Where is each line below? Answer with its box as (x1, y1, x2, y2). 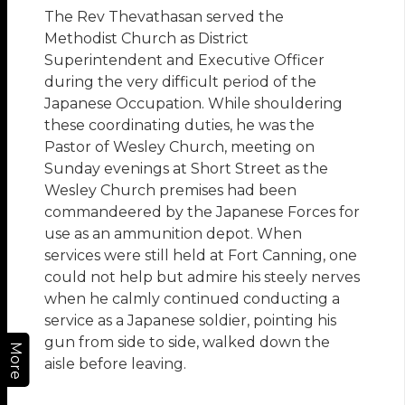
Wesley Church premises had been (44, 182, 297, 200)
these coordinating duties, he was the (44, 117, 316, 135)
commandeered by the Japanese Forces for (44, 203, 361, 221)
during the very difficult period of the (44, 73, 317, 91)
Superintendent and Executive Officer (44, 52, 325, 70)
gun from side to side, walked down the (44, 334, 331, 352)
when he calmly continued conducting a (44, 290, 341, 308)
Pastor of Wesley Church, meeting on (44, 138, 316, 156)
